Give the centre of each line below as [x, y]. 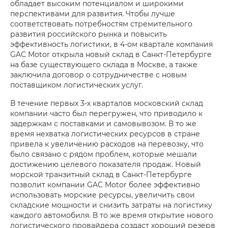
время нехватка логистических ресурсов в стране [105, 134]
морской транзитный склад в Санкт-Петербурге [101, 174]
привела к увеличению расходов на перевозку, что [107, 144]
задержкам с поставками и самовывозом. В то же [103, 123]
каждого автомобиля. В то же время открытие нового [112, 215]
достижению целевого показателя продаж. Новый [106, 164]
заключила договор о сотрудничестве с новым [98, 75]
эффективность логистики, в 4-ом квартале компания [111, 44]
